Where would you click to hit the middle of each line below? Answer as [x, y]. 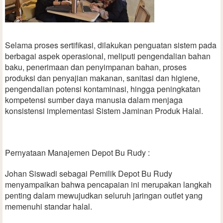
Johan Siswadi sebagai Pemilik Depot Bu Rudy [89, 174]
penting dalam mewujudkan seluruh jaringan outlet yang [104, 196]
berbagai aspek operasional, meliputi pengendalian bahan [108, 56]
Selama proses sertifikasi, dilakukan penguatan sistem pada [111, 45]
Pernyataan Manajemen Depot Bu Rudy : [77, 153]
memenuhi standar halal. [49, 207]
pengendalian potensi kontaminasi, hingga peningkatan [103, 89]
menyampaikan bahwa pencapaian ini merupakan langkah [108, 185]
